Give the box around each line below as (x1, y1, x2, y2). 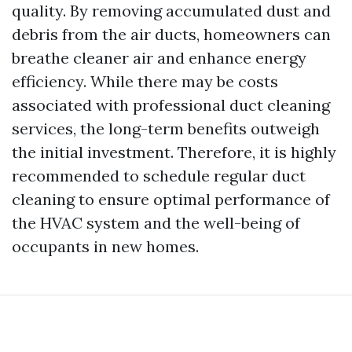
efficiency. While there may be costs (12, 71, 278, 91)
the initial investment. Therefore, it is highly (12, 142, 336, 162)
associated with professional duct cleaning (12, 95, 330, 115)
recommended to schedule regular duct (12, 166, 306, 185)
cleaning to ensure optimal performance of (12, 189, 330, 209)
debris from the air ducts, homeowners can (12, 24, 331, 44)
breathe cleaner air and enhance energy (12, 48, 306, 68)
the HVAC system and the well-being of (12, 213, 300, 233)
